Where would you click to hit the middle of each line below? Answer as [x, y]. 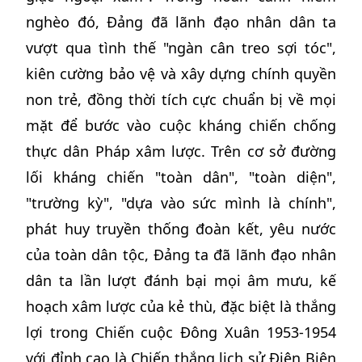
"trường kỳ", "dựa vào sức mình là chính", [181, 203]
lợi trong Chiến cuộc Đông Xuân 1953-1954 [181, 332]
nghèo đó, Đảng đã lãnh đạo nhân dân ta [181, 22]
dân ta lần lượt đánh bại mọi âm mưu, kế [181, 280]
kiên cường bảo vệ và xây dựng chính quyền [181, 74]
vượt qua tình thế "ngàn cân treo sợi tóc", [181, 48]
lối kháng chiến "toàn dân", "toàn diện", [181, 177]
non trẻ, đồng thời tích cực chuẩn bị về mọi [181, 99]
